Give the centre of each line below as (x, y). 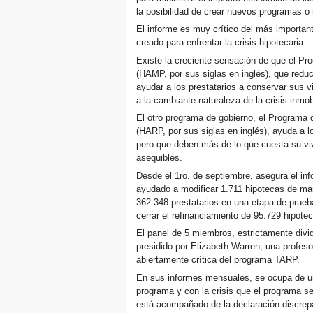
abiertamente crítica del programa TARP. (218, 260)
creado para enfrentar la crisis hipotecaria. (221, 43)
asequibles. (160, 158)
